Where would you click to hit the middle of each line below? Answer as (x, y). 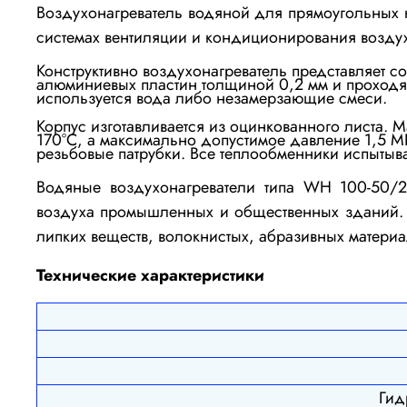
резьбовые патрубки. (113, 153)
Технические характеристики (150, 275)
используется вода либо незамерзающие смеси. (212, 98)
